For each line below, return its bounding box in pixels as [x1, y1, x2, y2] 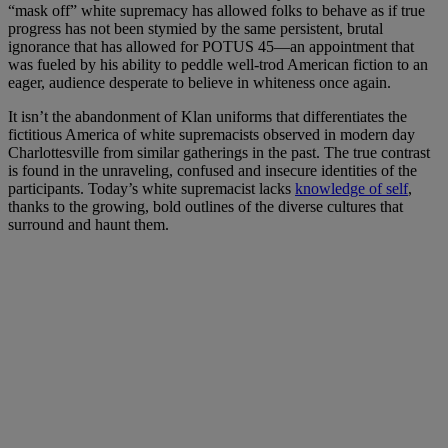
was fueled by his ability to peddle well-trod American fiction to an [8, 56, 428, 73]
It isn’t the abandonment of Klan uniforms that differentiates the [8, 108, 407, 125]
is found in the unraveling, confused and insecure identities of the [8, 162, 417, 179]
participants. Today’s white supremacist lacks [8, 180, 295, 197]
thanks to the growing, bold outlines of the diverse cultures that [8, 198, 403, 215]
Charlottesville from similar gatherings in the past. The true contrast [8, 144, 430, 161]
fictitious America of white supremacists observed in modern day [8, 126, 415, 143]
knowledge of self [295, 180, 408, 197]
